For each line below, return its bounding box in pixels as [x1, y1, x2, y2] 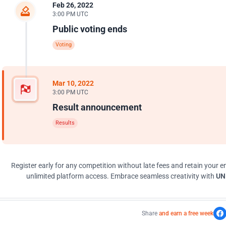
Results [55, 120, 75, 126]
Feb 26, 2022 [52, 1, 93, 9]
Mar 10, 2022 [52, 79, 94, 87]
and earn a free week [159, 210, 213, 217]
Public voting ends [52, 24, 127, 34]
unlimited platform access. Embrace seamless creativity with [26, 172, 216, 180]
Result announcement [52, 102, 142, 112]
